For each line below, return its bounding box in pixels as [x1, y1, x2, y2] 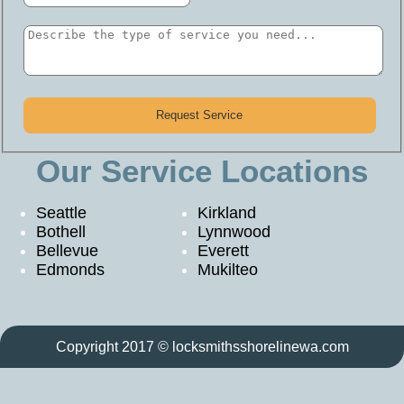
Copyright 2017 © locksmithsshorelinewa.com [55, 338, 349, 354]
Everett [197, 241, 250, 260]
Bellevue [36, 241, 98, 260]
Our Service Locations [36, 152, 368, 188]
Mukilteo [197, 260, 259, 279]
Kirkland [197, 203, 257, 222]
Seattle [36, 203, 87, 222]
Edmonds [36, 260, 105, 279]
